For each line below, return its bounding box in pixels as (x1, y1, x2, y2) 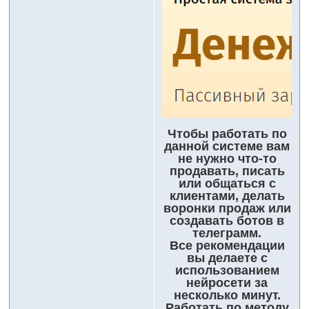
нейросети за (186, 276, 268, 290)
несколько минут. (173, 288, 281, 303)
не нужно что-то (177, 152, 277, 166)
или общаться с (178, 177, 276, 191)
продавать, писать (169, 164, 285, 179)
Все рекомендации (169, 239, 285, 253)
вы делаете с (186, 251, 268, 266)
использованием (175, 263, 279, 278)
